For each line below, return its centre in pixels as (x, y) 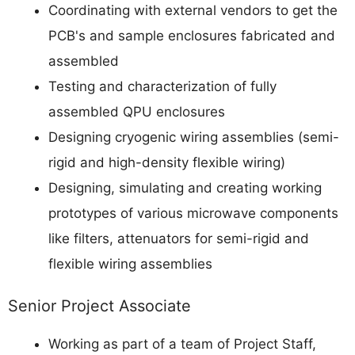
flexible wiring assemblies (130, 264)
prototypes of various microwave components (193, 214)
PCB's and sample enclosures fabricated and (192, 36)
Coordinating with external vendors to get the (193, 11)
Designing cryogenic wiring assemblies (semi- (194, 137)
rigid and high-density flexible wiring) (167, 163)
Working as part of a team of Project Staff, (182, 344)
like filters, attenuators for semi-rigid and (179, 239)
